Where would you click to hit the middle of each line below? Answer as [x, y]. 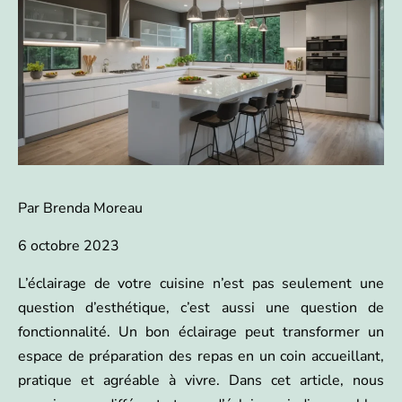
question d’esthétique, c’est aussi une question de [201, 308]
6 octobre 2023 [69, 246]
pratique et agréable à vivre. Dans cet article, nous [201, 381]
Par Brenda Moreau [80, 209]
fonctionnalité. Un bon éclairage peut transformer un [201, 332]
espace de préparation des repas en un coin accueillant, [201, 357]
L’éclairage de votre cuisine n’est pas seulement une [201, 284]
